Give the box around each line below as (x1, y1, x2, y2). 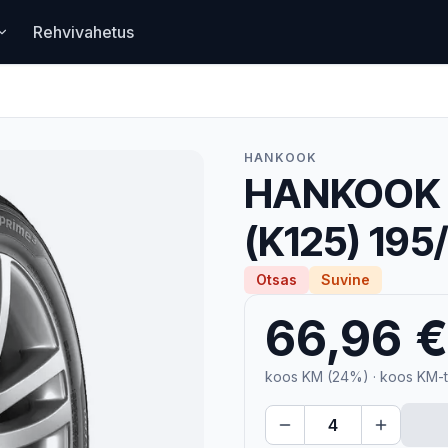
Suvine (321, 271, 370, 288)
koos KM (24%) (265, 368, 369, 385)
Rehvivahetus (32, 22, 134, 42)
